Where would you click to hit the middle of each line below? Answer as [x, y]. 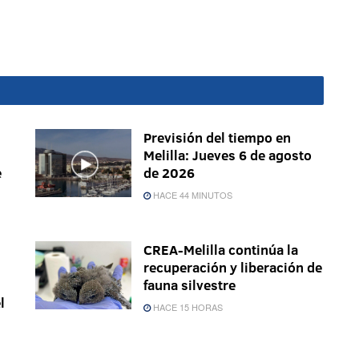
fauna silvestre [190, 284]
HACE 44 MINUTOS [192, 194]
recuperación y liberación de [233, 267]
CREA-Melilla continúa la [221, 249]
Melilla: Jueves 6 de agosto [228, 155]
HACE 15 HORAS [187, 307]
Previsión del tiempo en [217, 137]
